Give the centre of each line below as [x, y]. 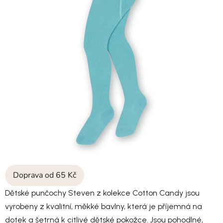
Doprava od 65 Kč [45, 175]
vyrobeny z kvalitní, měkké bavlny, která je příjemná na [104, 206]
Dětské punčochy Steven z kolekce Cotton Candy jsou [102, 193]
